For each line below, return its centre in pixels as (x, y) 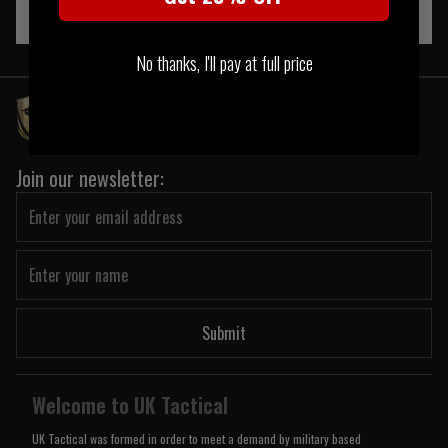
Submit (224, 333)
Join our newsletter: (90, 178)
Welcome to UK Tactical (130, 405)
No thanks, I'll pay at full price (224, 62)
